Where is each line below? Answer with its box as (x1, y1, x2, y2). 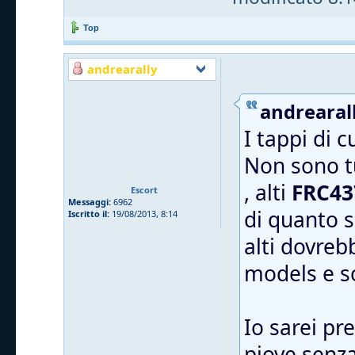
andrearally (87, 60, 158, 77)
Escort (131, 183, 158, 196)
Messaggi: (68, 195, 111, 208)
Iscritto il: (68, 207, 109, 219)
